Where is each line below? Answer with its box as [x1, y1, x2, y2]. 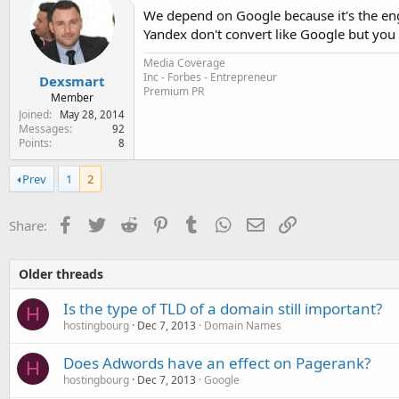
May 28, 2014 [60, 107, 125, 121]
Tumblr [199, 214, 244, 232]
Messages [19, 120, 69, 136]
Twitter [105, 214, 149, 232]
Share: [9, 216, 47, 234]
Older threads [19, 265, 103, 282]
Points [19, 134, 49, 151]
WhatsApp [232, 214, 296, 232]
